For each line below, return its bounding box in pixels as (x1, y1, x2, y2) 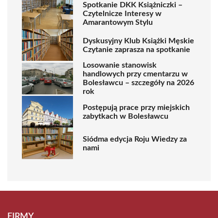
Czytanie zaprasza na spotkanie (83, 45, 190, 54)
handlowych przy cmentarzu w (83, 70, 188, 78)
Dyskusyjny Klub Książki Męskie (83, 36, 194, 45)
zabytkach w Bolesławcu (83, 112, 168, 120)
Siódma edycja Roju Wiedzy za (83, 135, 187, 143)
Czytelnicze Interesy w (83, 9, 162, 18)
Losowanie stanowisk (83, 61, 157, 69)
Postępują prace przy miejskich (83, 103, 190, 111)
